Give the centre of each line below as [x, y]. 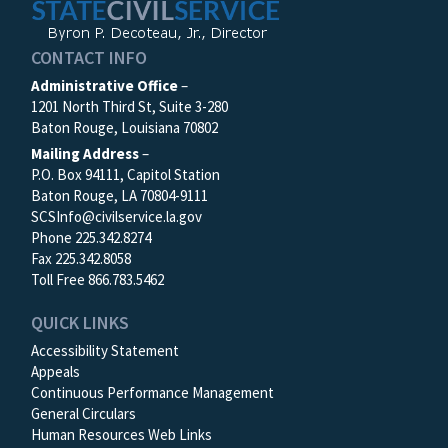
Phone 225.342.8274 [91, 237]
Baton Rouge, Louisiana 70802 [124, 127]
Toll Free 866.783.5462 [97, 279]
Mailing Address [85, 153]
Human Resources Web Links [121, 434]
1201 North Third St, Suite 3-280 [129, 106]
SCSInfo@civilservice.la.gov [116, 216]
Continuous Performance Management [152, 392]
